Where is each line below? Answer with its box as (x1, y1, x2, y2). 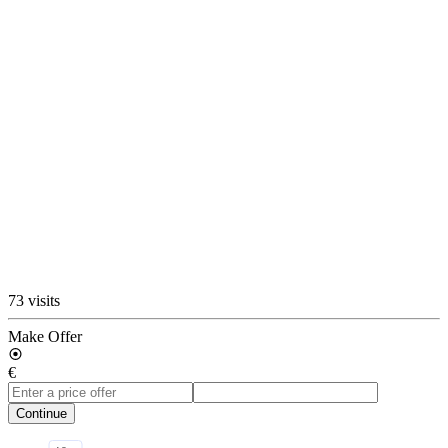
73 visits (8, 291, 60, 309)
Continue (16, 405, 67, 421)
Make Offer (8, 327, 82, 345)
